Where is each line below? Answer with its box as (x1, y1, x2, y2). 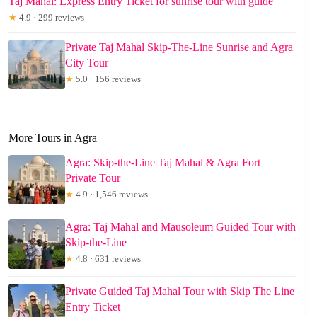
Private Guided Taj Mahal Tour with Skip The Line (65, 285, 294, 298)
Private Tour (65, 172, 120, 185)
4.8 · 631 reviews (74, 253, 141, 265)
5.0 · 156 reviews (74, 74, 141, 85)
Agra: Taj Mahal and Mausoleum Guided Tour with (65, 221, 296, 234)
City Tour (65, 57, 108, 69)
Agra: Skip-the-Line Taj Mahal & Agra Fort (65, 156, 260, 169)
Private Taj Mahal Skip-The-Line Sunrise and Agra (65, 41, 293, 54)
